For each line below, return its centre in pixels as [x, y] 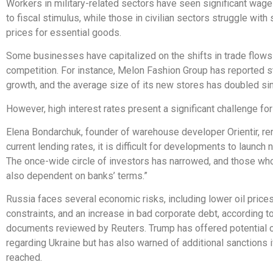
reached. [24, 258]
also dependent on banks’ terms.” [77, 175]
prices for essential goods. [64, 32]
